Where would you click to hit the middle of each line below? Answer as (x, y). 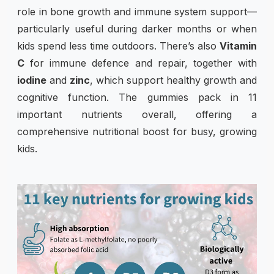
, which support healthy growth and (173, 80)
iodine (32, 80)
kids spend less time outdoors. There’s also (118, 46)
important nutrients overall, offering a (137, 114)
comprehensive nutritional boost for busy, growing (137, 131)
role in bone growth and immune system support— (137, 11)
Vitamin (238, 46)
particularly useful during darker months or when (137, 28)
